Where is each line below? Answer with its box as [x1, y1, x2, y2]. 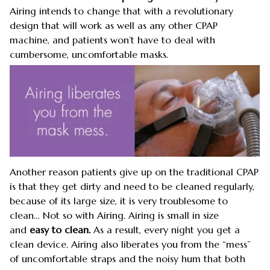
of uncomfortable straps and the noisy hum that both [10, 252, 245, 265]
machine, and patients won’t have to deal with [10, 34, 215, 46]
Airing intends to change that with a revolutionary [10, 5, 233, 17]
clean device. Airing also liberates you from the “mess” [10, 237, 251, 250]
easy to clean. [30, 223, 90, 236]
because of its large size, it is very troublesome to [10, 194, 228, 207]
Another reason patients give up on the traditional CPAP [10, 165, 259, 178]
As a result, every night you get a [90, 223, 240, 236]
